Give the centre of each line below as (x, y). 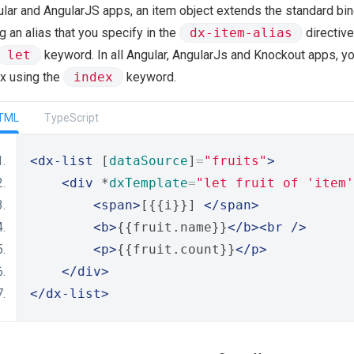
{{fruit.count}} (176, 249)
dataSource (149, 161)
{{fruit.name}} (172, 227)
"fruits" (235, 161)
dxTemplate (149, 183)
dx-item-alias (241, 33)
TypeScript (72, 118)
